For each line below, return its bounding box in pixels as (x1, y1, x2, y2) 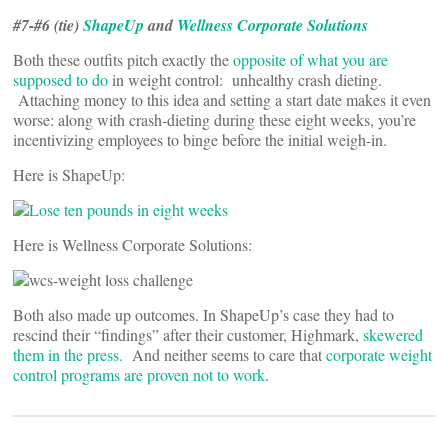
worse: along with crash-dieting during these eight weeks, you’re (13, 109, 416, 130)
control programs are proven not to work (13, 364, 265, 385)
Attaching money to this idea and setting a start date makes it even (13, 89, 431, 110)
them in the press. (13, 344, 123, 365)
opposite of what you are (233, 49, 388, 70)
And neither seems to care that (123, 344, 326, 365)
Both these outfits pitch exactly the (13, 49, 233, 70)
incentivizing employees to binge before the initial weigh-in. (13, 129, 387, 150)
